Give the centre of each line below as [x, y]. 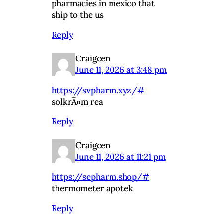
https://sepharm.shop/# [101, 177]
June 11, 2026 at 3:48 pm [121, 70]
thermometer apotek [92, 189]
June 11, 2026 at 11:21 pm [120, 157]
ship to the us [78, 15]
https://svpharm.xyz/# [98, 90]
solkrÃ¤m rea [77, 102]
